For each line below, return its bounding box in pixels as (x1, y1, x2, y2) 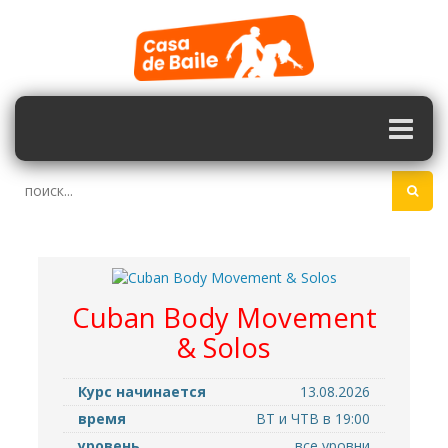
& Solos (177, 329, 271, 367)
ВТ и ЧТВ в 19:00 (256, 409, 370, 429)
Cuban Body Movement (71, 299, 377, 337)
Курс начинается (78, 382, 206, 402)
